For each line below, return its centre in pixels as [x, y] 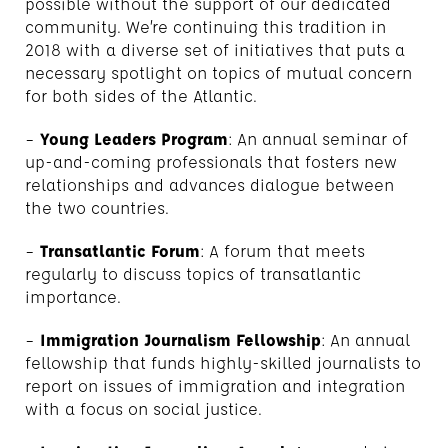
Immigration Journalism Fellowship [180, 339]
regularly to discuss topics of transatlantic [193, 273]
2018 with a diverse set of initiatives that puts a [215, 49]
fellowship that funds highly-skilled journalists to [223, 362]
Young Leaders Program [134, 138]
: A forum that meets [282, 250]
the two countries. [97, 207]
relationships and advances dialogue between [209, 184]
